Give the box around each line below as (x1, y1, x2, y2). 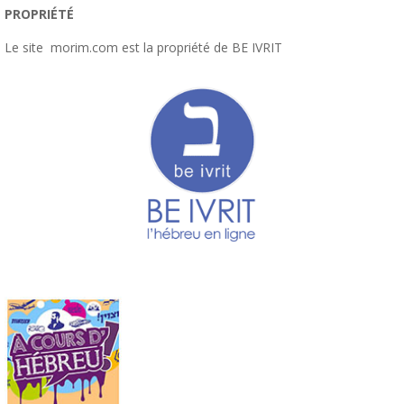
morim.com (43, 39, 122, 56)
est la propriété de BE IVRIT (122, 39, 282, 56)
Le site (5, 39, 43, 56)
